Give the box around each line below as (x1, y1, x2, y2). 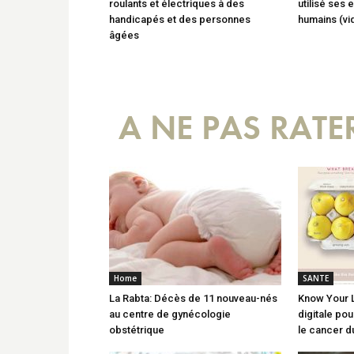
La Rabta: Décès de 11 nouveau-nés (109, 292, 277, 304)
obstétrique (109, 323, 164, 336)
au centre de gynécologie (109, 307, 231, 320)
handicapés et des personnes (109, 13, 250, 25)
